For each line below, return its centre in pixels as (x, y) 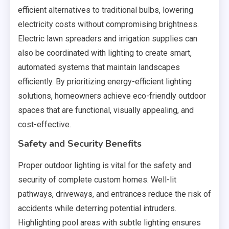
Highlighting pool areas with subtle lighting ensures (109, 222)
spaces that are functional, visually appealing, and (106, 110)
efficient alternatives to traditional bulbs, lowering (106, 10)
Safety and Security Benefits (80, 143)
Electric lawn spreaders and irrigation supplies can (108, 38)
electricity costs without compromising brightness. (108, 24)
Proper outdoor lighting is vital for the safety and (105, 165)
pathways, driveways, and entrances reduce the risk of (114, 194)
